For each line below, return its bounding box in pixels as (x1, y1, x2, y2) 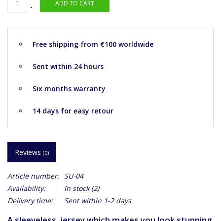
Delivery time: (7, 196, 53, 206)
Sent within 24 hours (33, 62, 104, 72)
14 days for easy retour (33, 106, 113, 116)
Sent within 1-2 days (64, 196, 131, 206)
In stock (64, 184, 89, 193)
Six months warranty (33, 84, 106, 94)
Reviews (15, 147, 43, 157)
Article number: (7, 171, 59, 181)
